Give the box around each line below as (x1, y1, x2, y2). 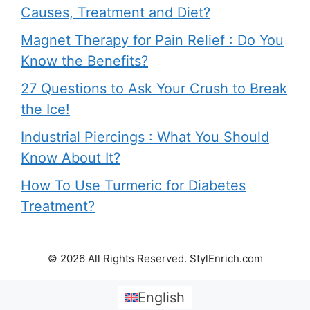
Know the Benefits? (21, 53, 148, 69)
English (138, 289, 185, 306)
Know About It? (21, 149, 120, 166)
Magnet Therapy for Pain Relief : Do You (21, 32, 284, 48)
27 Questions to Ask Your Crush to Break (21, 80, 287, 97)
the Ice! (21, 101, 70, 118)
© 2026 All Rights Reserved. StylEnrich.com (47, 252, 263, 265)
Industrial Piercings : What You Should (21, 129, 269, 145)
